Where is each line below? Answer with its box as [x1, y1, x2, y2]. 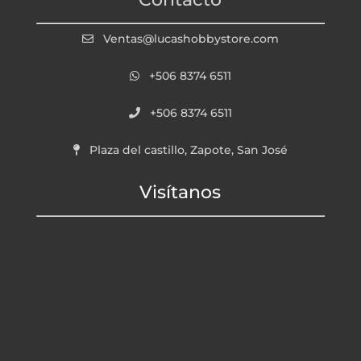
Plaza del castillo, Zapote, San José [89, 142, 288, 157]
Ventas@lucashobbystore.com [102, 31, 279, 46]
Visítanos [139, 180, 222, 203]
